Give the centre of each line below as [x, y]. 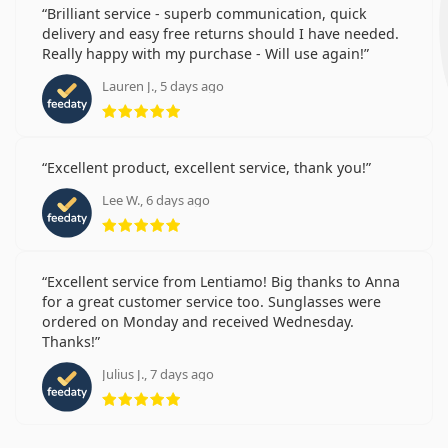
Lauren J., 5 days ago [163, 85]
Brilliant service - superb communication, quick [207, 13]
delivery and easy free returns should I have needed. [220, 33]
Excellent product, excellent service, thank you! [206, 167]
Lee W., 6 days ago [156, 199]
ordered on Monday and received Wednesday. [198, 321]
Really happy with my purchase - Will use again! [203, 53]
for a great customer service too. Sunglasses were [211, 301]
